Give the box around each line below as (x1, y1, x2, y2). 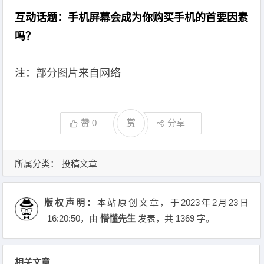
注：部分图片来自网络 (15, 67, 121, 79)
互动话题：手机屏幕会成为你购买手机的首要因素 (15, 12, 249, 24)
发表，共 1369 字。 (136, 213, 215, 223)
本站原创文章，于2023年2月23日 (97, 197, 249, 207)
